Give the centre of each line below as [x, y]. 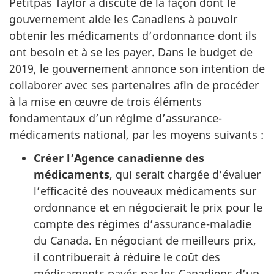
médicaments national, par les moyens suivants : [136, 134]
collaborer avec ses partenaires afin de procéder [134, 85]
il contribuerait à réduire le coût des [127, 257]
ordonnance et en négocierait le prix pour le [148, 208]
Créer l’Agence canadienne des [119, 158]
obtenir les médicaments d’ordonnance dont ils [133, 35]
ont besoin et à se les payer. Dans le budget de [131, 52]
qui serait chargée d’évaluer [188, 175]
